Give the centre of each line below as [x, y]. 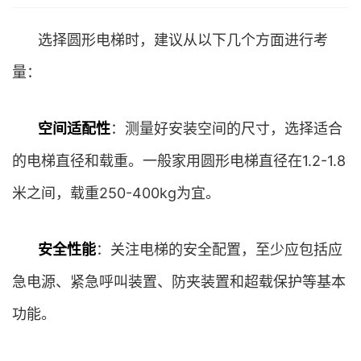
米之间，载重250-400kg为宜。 [116, 193]
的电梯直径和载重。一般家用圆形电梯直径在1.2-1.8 [179, 161]
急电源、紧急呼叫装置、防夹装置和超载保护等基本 [179, 282]
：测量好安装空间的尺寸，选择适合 [226, 129]
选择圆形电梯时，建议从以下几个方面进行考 [183, 40]
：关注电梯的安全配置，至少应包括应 [219, 249]
